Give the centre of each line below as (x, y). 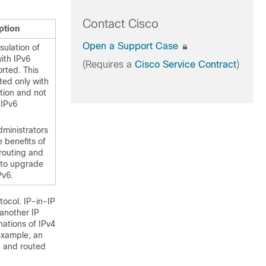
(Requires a (108, 64)
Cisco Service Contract (185, 64)
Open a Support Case (132, 46)
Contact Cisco (120, 24)
